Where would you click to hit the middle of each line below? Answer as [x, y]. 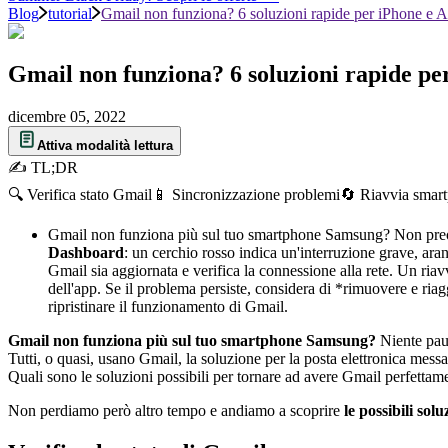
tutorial [70, 14]
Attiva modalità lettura [105, 145]
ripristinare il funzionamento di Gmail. [168, 306]
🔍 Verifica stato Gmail [80, 194]
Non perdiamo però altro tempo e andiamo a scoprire [176, 410]
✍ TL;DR [43, 167]
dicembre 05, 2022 [67, 116]
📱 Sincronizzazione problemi [246, 194]
